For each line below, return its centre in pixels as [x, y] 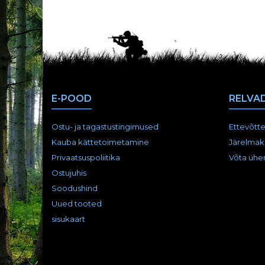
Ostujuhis [69, 173]
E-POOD [72, 99]
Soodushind [75, 188]
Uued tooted [77, 204]
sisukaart [68, 219]
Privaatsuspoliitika [86, 158]
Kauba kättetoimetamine [100, 142]
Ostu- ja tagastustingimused [105, 127]
